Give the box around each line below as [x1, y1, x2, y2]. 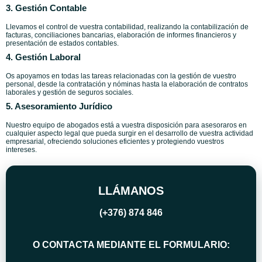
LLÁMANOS [98, 184, 164, 198]
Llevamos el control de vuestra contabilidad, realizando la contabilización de [6, 23, 249, 32]
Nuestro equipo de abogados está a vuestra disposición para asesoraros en [6, 121, 247, 130]
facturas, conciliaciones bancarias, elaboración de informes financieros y [6, 31, 236, 40]
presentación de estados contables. [6, 39, 119, 48]
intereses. [6, 146, 37, 154]
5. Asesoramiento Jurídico [6, 101, 112, 112]
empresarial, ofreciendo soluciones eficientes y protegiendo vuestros [6, 137, 224, 146]
